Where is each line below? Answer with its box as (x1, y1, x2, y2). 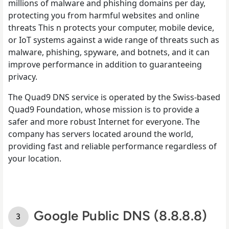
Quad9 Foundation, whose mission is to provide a (8, 103, 199, 115)
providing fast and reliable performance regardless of (8, 140, 217, 152)
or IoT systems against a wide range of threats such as (8, 34, 219, 45)
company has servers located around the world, (8, 128, 193, 140)
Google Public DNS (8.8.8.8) (34, 207, 208, 224)
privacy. (8, 71, 37, 82)
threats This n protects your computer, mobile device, (8, 21, 214, 33)
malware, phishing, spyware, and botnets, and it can (8, 46, 210, 58)
